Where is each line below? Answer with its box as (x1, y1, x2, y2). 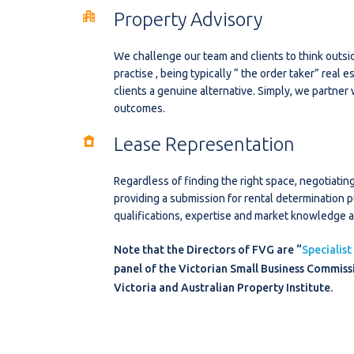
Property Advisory (114, 8, 262, 30)
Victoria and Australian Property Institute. (114, 281, 333, 294)
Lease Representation (114, 133, 295, 155)
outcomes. (114, 101, 165, 115)
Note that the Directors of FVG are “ (114, 243, 302, 256)
